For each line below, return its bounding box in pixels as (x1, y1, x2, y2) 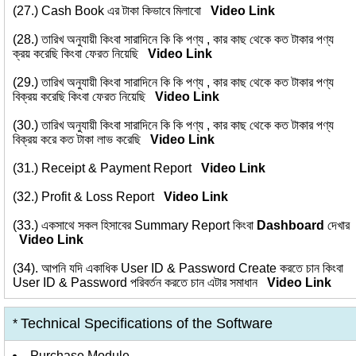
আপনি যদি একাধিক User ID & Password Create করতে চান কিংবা (41, 261, 343, 275)
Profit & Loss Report (41, 190, 164, 203)
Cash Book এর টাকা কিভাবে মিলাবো (41, 4, 211, 17)
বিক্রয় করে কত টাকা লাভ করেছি (13, 133, 150, 146)
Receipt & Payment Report (41, 161, 201, 175)
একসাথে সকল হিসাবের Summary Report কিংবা (41, 219, 257, 232)
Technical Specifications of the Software (21, 315, 273, 331)
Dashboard (257, 219, 327, 232)
